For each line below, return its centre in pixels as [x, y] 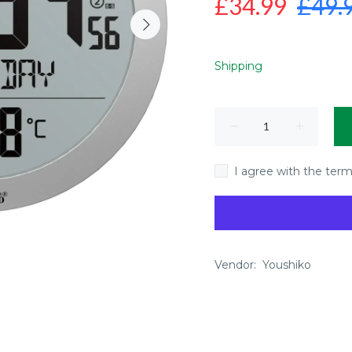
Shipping [238, 66]
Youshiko [287, 265]
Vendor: [235, 265]
